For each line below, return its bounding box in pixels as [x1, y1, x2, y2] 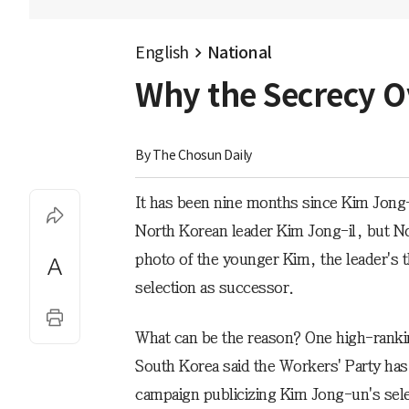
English [135, 42, 189, 63]
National [206, 42, 272, 63]
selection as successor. [135, 279, 294, 296]
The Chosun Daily [152, 147, 252, 163]
